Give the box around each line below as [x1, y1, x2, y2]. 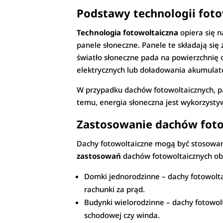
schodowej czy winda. [84, 210, 160, 221]
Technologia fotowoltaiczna [77, 27, 179, 38]
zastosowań [77, 151, 121, 161]
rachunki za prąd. [84, 184, 145, 195]
